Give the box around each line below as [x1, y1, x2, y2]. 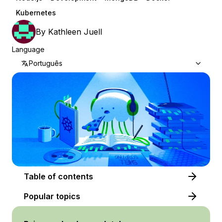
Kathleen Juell [48, 27, 102, 37]
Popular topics [24, 191, 80, 202]
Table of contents [58, 171, 93, 182]
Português [29, 59, 62, 67]
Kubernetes [16, 8, 56, 17]
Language [12, 45, 45, 54]
